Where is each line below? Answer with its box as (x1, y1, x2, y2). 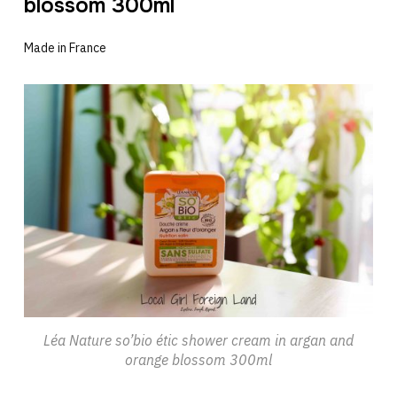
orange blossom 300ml (125, 350, 272, 369)
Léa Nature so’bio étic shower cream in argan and (43, 331, 354, 349)
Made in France (23, 40, 106, 57)
